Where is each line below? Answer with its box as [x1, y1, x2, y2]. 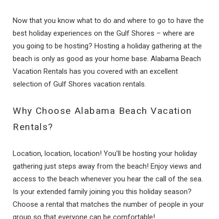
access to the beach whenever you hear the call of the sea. [13, 174, 203, 183]
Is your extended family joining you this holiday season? [13, 187, 192, 196]
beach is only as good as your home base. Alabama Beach [13, 54, 201, 63]
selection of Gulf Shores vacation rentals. [13, 79, 147, 88]
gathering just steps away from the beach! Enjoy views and [13, 161, 202, 171]
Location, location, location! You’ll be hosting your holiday [13, 149, 197, 158]
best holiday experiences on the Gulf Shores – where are [13, 28, 195, 38]
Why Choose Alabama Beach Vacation [13, 105, 192, 116]
